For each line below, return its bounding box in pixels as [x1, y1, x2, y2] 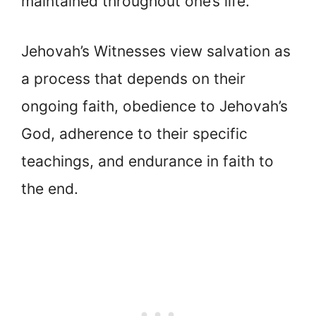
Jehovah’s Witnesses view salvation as [21, 42, 291, 60]
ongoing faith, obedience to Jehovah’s [21, 97, 288, 115]
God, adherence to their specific [21, 124, 248, 142]
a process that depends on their [21, 69, 245, 87]
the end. [21, 179, 78, 197]
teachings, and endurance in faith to [21, 152, 274, 170]
